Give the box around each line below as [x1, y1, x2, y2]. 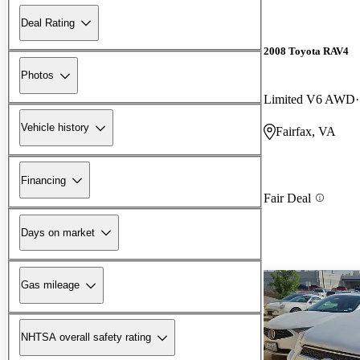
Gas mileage [21, 279, 80, 292]
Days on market [21, 226, 95, 239]
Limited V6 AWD [264, 92, 355, 106]
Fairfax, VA [276, 124, 336, 138]
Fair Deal [264, 190, 311, 205]
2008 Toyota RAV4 [264, 45, 349, 58]
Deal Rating [21, 16, 75, 29]
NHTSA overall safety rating [21, 331, 151, 344]
